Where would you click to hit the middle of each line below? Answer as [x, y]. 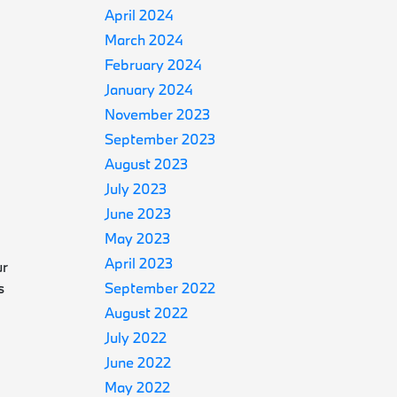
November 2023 [158, 114]
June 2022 [138, 362]
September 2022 [160, 288]
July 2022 [136, 337]
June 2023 [138, 213]
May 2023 [138, 238]
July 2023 [136, 188]
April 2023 [139, 263]
